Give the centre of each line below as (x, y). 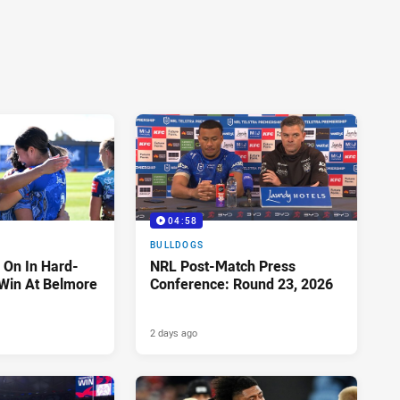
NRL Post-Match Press (223, 267)
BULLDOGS (177, 246)
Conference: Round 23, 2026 (242, 284)
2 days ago (174, 333)
